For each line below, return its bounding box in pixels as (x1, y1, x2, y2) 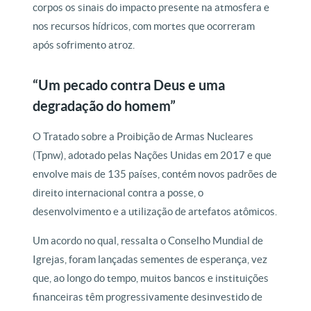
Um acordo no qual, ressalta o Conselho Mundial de (33, 235, 264, 246)
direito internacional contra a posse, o (33, 187, 204, 199)
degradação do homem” (33, 98, 176, 114)
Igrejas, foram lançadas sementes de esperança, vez (33, 253, 268, 265)
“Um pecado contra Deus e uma (33, 77, 226, 93)
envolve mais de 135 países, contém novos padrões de (33, 168, 278, 180)
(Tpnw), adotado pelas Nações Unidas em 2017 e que (33, 149, 272, 161)
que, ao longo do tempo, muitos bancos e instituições (33, 272, 269, 284)
